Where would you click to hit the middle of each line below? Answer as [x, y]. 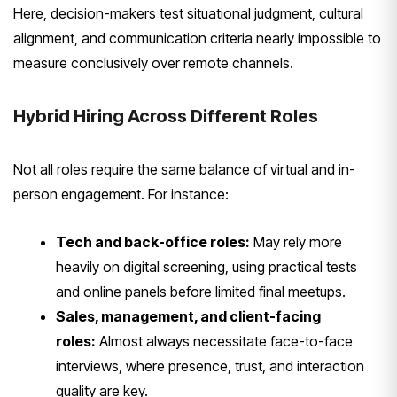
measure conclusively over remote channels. [153, 63]
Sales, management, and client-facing [188, 317]
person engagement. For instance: [121, 195]
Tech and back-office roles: [153, 242]
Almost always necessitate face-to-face [224, 342]
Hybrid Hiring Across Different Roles [166, 117]
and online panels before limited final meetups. [201, 292]
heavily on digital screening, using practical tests [206, 267]
